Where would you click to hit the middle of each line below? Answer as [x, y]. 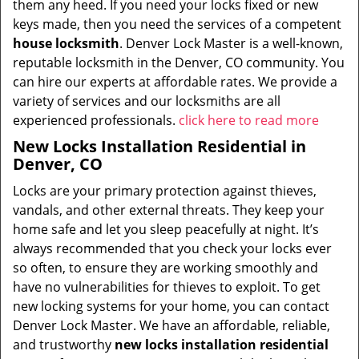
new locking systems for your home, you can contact [171, 306]
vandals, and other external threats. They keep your [169, 210]
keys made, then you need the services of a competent [177, 24]
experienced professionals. [96, 120]
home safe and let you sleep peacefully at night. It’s [166, 229]
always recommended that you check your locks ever [172, 248]
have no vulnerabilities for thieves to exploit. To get [167, 287]
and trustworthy [64, 345]
